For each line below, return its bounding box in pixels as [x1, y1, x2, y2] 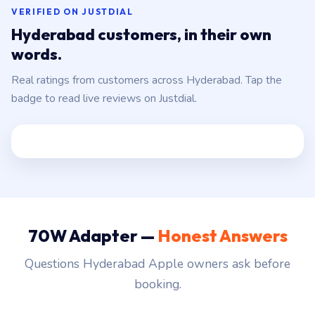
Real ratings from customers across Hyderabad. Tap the [11, 72, 282, 89]
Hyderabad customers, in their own [11, 25, 271, 45]
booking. [134, 276, 181, 293]
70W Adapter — [27, 225, 157, 247]
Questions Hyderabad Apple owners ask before [25, 255, 290, 273]
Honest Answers [157, 225, 288, 247]
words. [11, 44, 62, 65]
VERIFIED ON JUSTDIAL [11, 6, 134, 18]
